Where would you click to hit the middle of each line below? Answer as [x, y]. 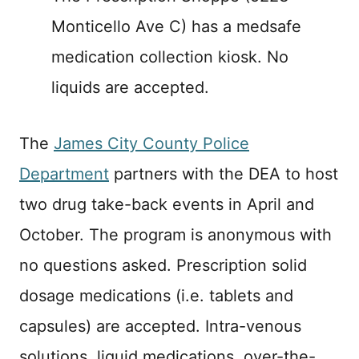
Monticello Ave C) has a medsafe [176, 26]
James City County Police [151, 143]
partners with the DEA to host [224, 173]
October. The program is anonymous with [175, 234]
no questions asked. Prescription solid [163, 265]
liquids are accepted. [133, 87]
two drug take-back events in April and [167, 204]
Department [64, 173]
